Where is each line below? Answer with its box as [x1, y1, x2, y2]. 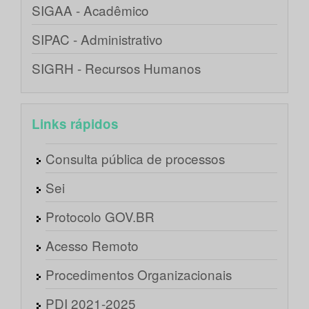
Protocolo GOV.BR [46, 207, 154, 226]
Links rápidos [32, 114, 119, 134]
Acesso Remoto [46, 236, 139, 255]
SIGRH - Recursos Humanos [32, 59, 201, 78]
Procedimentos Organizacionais [46, 265, 232, 284]
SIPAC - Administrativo [32, 30, 163, 49]
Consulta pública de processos [46, 149, 225, 168]
